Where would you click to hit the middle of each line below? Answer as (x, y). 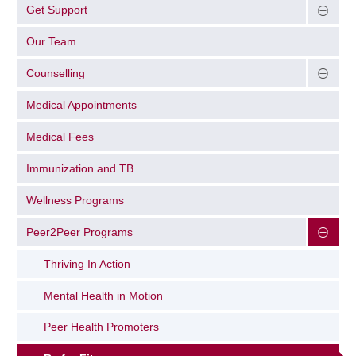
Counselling (56, 74)
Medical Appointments (82, 105)
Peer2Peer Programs (80, 232)
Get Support (57, 10)
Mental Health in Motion (104, 295)
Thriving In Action (87, 263)
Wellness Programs (75, 200)
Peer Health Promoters (102, 327)
